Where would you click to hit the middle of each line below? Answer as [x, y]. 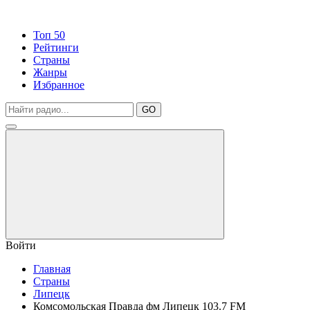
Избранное [59, 85]
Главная [52, 269]
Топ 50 [49, 35]
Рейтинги [56, 47]
